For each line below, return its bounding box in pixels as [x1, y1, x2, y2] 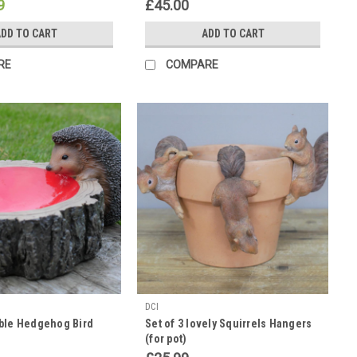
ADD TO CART [201, 26, 265, 40]
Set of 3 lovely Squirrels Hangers [145, 316, 312, 330]
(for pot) [145, 331, 187, 345]
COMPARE [166, 57, 218, 71]
